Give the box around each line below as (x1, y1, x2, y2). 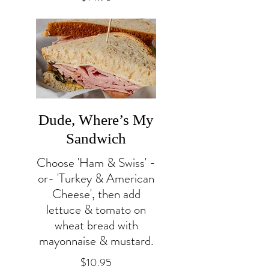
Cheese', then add (52, 184, 141, 203)
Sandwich (66, 130, 126, 147)
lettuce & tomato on (46, 200, 146, 219)
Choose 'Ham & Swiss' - (37, 153, 156, 172)
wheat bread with (54, 216, 138, 234)
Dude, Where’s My (38, 111, 154, 128)
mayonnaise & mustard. (38, 231, 154, 250)
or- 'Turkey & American (38, 169, 154, 187)
